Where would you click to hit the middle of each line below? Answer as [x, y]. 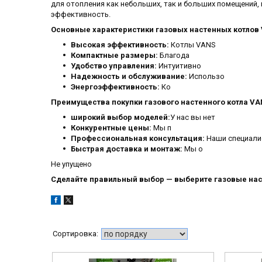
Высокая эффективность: [120, 45]
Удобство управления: [114, 66]
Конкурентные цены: [111, 128]
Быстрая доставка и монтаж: [127, 149]
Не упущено [71, 164]
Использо [206, 77]
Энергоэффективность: [115, 87]
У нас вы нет [193, 118]
